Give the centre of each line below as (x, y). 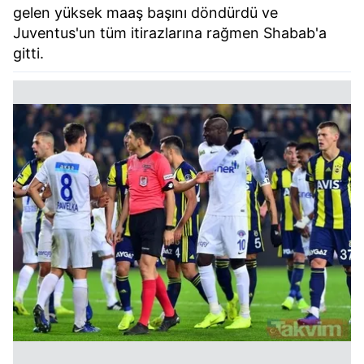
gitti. (28, 54)
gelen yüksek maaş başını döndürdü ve (145, 13)
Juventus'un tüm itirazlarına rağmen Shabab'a (170, 33)
